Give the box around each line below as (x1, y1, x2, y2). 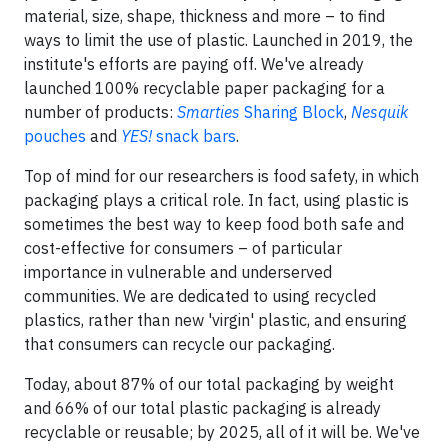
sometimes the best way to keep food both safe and (24, 214, 404, 234)
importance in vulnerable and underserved (24, 262, 332, 282)
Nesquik (351, 102, 408, 122)
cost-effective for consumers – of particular (24, 238, 342, 258)
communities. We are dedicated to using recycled (24, 286, 376, 306)
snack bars (152, 126, 236, 146)
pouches (24, 126, 86, 146)
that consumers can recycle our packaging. (24, 334, 335, 354)
